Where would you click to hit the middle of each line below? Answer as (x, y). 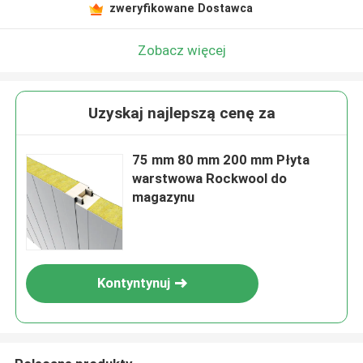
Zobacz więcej (181, 50)
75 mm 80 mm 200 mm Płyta (221, 160)
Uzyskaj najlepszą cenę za (181, 113)
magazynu (164, 197)
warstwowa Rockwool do (210, 179)
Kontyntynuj (134, 283)
